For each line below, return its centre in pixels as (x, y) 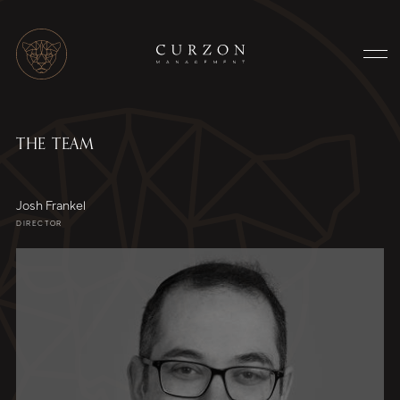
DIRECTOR (39, 223)
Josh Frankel (51, 204)
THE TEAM (55, 144)
